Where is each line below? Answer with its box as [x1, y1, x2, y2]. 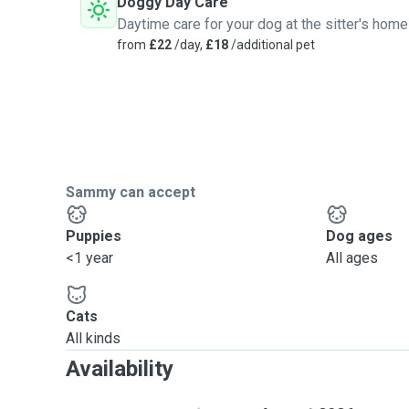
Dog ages [326, 227, 393, 245]
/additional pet [228, 37, 315, 52]
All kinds [66, 330, 121, 347]
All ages [326, 249, 379, 267]
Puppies [66, 227, 121, 245]
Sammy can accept [66, 184, 195, 201]
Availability [66, 356, 173, 382]
